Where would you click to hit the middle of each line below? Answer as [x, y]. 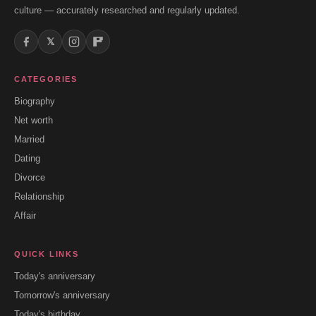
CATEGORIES [46, 79]
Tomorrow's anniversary [62, 295]
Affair [25, 215]
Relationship [39, 196]
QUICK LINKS [47, 254]
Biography [35, 101]
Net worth [34, 120]
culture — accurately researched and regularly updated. [127, 10]
